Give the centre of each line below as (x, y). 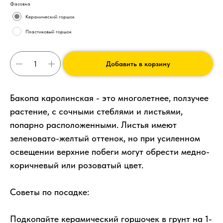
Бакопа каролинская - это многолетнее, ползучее (109, 98)
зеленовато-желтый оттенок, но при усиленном (105, 138)
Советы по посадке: (50, 192)
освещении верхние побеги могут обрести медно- (110, 152)
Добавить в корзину (138, 64)
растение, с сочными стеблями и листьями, (96, 111)
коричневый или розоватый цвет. (77, 165)
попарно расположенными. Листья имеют (93, 125)
